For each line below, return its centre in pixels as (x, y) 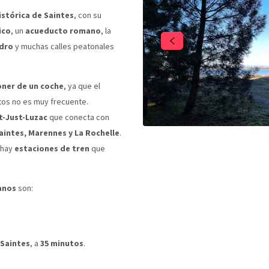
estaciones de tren (52, 148)
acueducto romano (63, 30)
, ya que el (82, 86)
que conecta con (78, 117)
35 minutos (62, 243)
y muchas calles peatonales (64, 46)
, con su (88, 15)
